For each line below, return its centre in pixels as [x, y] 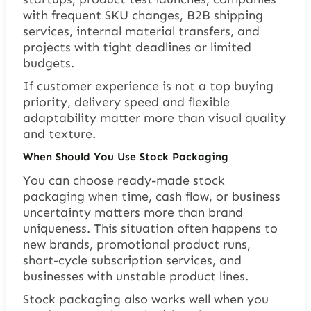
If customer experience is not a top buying [148, 86]
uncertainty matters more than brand [133, 212]
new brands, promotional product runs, [136, 244]
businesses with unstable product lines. [135, 276]
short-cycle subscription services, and [132, 260]
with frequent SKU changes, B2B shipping [143, 16]
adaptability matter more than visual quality [154, 118]
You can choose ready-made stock [124, 180]
